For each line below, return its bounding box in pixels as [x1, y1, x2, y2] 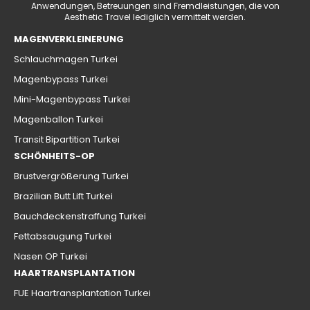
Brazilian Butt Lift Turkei [14, 190, 113, 203]
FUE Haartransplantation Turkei [14, 286, 151, 300]
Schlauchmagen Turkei [14, 53, 118, 66]
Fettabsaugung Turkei [14, 230, 111, 244]
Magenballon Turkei [14, 113, 103, 127]
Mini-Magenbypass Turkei [14, 93, 130, 107]
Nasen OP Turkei [14, 250, 87, 264]
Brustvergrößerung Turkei [14, 170, 129, 183]
